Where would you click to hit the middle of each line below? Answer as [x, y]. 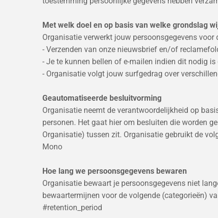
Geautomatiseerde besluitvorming [102, 98]
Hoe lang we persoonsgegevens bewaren [115, 171]
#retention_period [72, 207]
